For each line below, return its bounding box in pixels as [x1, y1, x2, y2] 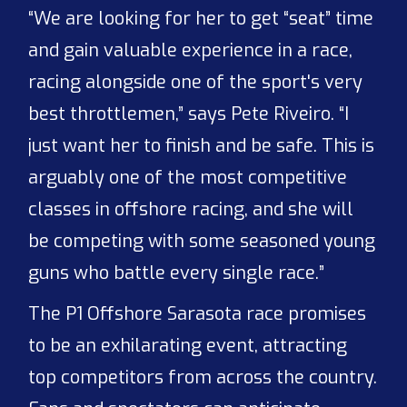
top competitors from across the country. [28, 365, 378, 391]
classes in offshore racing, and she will [28, 197, 354, 223]
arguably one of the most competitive [28, 165, 348, 191]
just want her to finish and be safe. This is [28, 134, 375, 159]
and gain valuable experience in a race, [28, 38, 353, 64]
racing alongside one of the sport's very [28, 70, 363, 95]
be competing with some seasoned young [28, 229, 376, 254]
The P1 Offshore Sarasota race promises [28, 302, 367, 327]
